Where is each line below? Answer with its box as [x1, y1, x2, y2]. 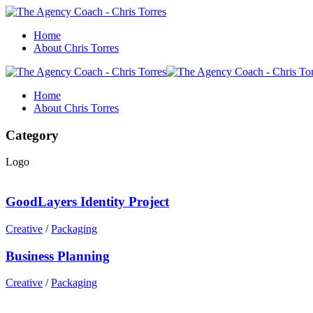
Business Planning [6, 248, 110, 263]
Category [6, 127, 59, 143]
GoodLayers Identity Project [6, 194, 169, 210]
